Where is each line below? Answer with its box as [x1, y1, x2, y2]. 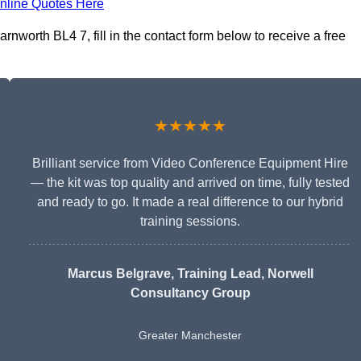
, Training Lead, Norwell [170, 267, 313, 281]
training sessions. [140, 214, 240, 229]
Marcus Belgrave [67, 267, 171, 281]
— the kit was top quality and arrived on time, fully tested [31, 176, 350, 190]
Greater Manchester [139, 329, 242, 342]
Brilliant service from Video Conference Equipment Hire [32, 156, 348, 171]
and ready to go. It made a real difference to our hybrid [37, 195, 343, 210]
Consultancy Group [130, 286, 251, 301]
